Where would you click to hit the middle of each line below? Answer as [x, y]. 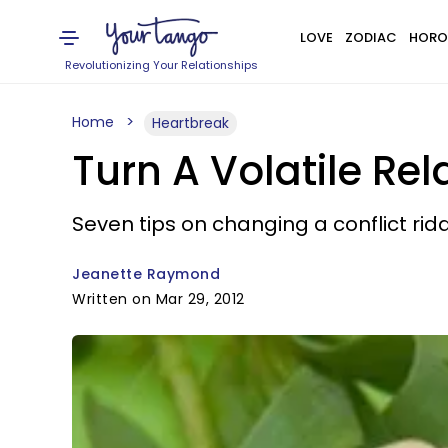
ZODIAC [370, 37]
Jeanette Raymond [146, 274]
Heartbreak [190, 123]
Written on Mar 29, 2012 [158, 299]
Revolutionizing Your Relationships [162, 65]
